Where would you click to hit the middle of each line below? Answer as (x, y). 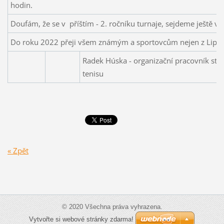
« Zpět (18, 150)
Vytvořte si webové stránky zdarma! (81, 219)
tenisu (93, 74)
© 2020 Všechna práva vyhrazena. (112, 206)
